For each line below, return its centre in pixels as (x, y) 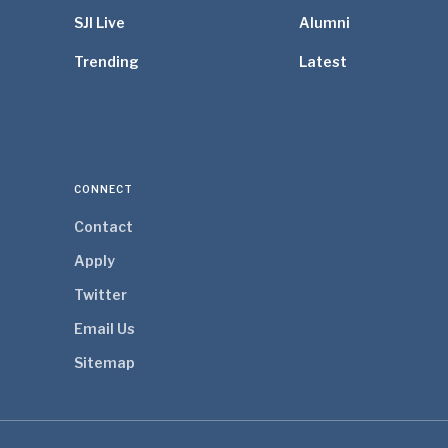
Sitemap (104, 362)
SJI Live (99, 22)
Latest (323, 61)
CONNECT (103, 189)
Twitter (100, 294)
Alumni (324, 22)
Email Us (104, 328)
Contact (103, 226)
